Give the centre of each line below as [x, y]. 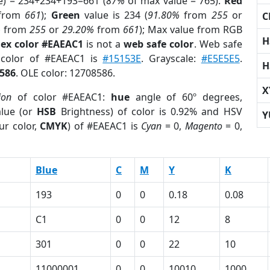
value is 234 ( [114, 15]
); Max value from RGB [190, 30]
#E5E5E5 [220, 58]
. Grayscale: [171, 58]
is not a [103, 44]
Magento [203, 126]
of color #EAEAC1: [61, 97]
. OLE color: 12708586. [65, 73]
